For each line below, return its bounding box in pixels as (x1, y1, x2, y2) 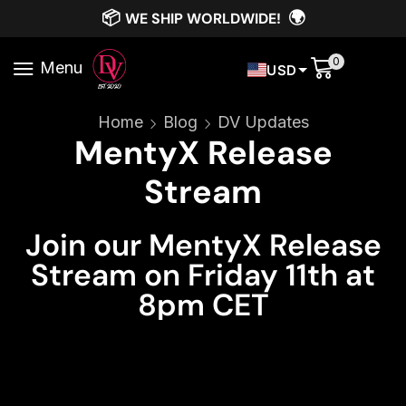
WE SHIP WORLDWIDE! (124, 9, 288, 28)
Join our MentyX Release (24, 226, 382, 266)
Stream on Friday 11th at (31, 256, 375, 295)
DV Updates (217, 112, 309, 132)
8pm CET (137, 285, 269, 325)
